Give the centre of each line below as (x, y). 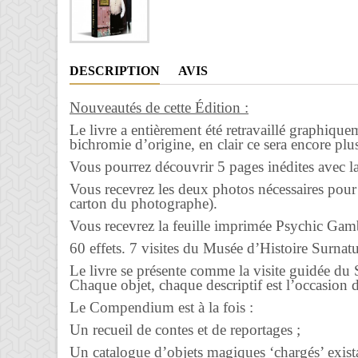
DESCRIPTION (115, 71)
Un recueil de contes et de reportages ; (185, 330)
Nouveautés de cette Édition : (159, 107)
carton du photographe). (143, 203)
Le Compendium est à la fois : (161, 307)
